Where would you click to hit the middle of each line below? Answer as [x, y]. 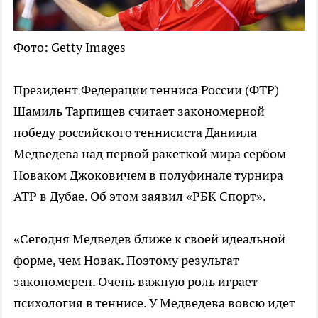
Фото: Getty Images [70, 48]
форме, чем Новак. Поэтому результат [126, 261]
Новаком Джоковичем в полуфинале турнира [148, 175]
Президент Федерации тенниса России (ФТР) [146, 90]
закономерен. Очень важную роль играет [136, 282]
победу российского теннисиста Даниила [135, 133]
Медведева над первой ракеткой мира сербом [150, 154]
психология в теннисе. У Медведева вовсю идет [154, 303]
